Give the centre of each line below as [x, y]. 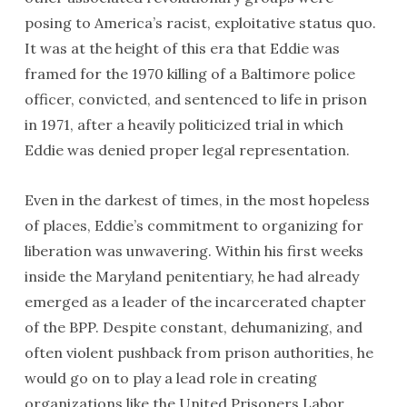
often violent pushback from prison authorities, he [199, 352]
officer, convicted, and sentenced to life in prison [195, 99]
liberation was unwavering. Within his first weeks [194, 251]
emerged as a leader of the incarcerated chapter [195, 302]
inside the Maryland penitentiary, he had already [191, 276]
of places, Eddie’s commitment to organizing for [194, 225]
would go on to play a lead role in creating [170, 378]
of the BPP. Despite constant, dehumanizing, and [193, 327]
